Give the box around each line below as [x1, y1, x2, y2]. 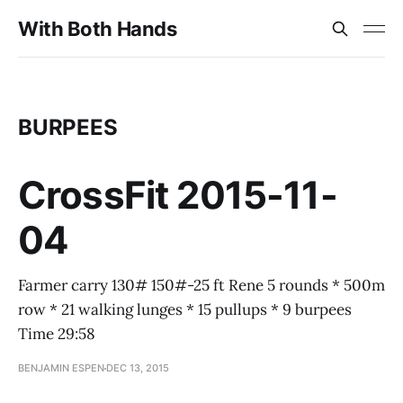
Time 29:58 [18, 324, 95, 344]
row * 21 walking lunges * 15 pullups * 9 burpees [18, 300, 352, 319]
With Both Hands [18, 17, 177, 40]
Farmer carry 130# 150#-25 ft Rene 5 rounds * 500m [18, 275, 385, 295]
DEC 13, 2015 [106, 362, 169, 374]
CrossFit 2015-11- [18, 172, 337, 218]
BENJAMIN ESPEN [18, 362, 104, 374]
